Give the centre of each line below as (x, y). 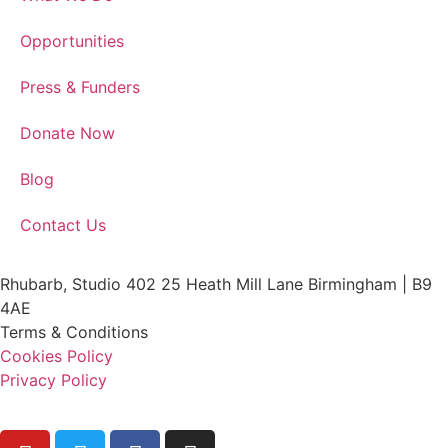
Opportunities (72, 40)
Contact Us (63, 224)
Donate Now (67, 132)
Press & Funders (80, 86)
